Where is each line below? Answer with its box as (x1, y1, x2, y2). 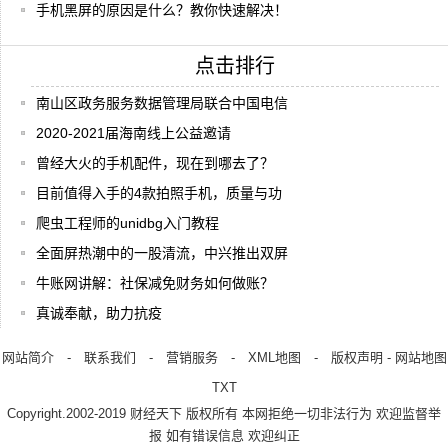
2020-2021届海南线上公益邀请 (36, 125, 231, 141)
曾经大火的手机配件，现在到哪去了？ (36, 155, 274, 171)
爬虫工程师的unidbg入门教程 (36, 215, 219, 231)
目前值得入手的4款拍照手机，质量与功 (36, 185, 282, 201)
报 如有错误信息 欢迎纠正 (148, 428, 300, 443)
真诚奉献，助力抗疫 (36, 305, 162, 321)
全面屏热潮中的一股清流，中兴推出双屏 (36, 245, 288, 261)
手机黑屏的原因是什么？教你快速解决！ (36, 2, 288, 18)
